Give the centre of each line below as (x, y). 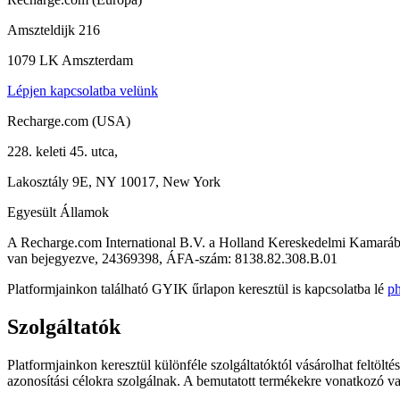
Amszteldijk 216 (54, 30)
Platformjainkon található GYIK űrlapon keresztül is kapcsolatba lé (197, 289)
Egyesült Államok (58, 212)
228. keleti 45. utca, (62, 152)
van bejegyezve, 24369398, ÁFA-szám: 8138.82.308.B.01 (172, 259)
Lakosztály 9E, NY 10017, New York (114, 182)
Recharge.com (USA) (69, 121)
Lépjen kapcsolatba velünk (83, 91)
